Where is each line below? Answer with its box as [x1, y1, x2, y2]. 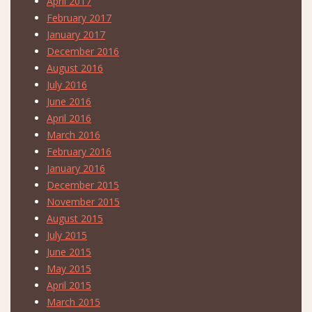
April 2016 [47, 111, 91, 125]
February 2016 [47, 144, 111, 158]
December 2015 [47, 178, 119, 192]
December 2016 [47, 44, 119, 58]
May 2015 [47, 261, 91, 275]
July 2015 [47, 228, 87, 242]
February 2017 [47, 10, 111, 24]
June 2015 [47, 244, 91, 258]
